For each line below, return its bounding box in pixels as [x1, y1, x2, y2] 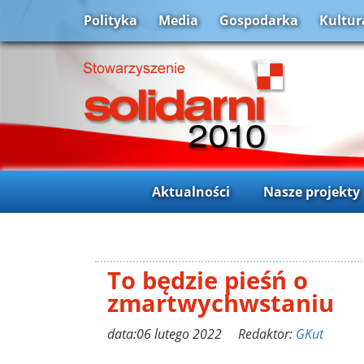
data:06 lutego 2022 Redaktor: [107, 324, 296, 343]
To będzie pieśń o [107, 263, 308, 296]
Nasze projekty [262, 182, 360, 201]
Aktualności [151, 182, 230, 201]
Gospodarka [219, 11, 298, 30]
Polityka [84, 11, 137, 30]
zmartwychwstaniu [107, 286, 334, 318]
